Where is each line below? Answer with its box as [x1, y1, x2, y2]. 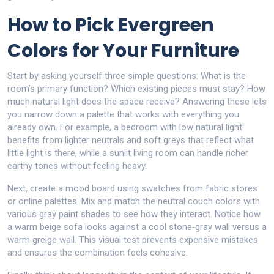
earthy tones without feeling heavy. [7, 160, 147, 171]
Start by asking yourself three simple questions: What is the [7, 70, 246, 81]
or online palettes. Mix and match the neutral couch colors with [7, 196, 260, 207]
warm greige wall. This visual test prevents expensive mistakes [7, 234, 258, 245]
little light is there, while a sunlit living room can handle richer [7, 147, 248, 158]
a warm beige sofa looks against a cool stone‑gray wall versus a [7, 221, 267, 232]
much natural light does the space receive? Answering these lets [7, 96, 267, 107]
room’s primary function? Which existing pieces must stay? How [7, 83, 265, 94]
